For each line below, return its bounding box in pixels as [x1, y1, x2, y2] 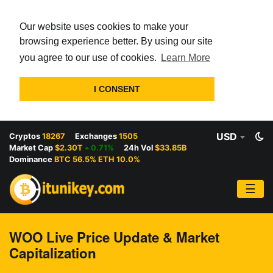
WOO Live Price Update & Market [9, 227, 219, 247]
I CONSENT [94, 84, 140, 94]
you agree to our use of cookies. [19, 52, 159, 63]
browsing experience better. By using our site [19, 36, 213, 46]
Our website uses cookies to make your [19, 21, 188, 32]
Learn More [161, 52, 211, 63]
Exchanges [75, 131, 117, 141]
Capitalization [9, 243, 96, 263]
